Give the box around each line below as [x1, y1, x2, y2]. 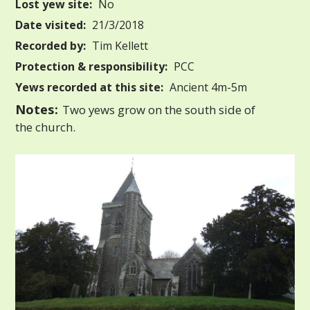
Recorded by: [15, 37, 86, 53]
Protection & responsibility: [15, 58, 168, 74]
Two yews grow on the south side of [60, 101, 255, 118]
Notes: [15, 100, 59, 118]
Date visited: [15, 17, 86, 33]
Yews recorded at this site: [15, 79, 164, 95]
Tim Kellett [89, 37, 149, 53]
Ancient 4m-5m [167, 79, 248, 95]
